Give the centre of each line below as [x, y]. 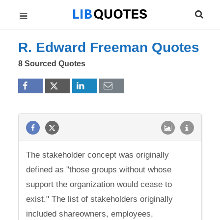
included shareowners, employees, [90, 214]
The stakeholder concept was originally [98, 155]
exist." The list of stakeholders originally [100, 199]
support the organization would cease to [99, 184]
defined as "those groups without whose [99, 170]
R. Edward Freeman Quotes [109, 47]
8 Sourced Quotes [52, 64]
